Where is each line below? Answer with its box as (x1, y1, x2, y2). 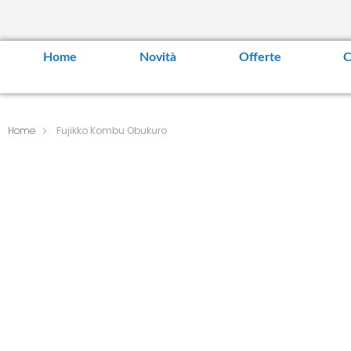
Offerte (238, 51, 281, 64)
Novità (139, 51, 176, 64)
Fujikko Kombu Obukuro (56, 124, 167, 138)
